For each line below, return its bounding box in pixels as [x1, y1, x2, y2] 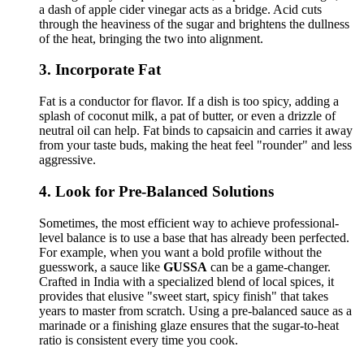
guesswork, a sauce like [39, 259, 163, 274]
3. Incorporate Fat [39, 61, 161, 79]
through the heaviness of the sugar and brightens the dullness [39, 16, 349, 31]
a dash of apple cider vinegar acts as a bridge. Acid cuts [39, 2, 322, 16]
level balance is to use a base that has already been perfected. [39, 230, 349, 245]
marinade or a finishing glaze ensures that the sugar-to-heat [39, 318, 339, 332]
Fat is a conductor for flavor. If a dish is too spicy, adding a [39, 94, 339, 109]
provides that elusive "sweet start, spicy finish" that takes [39, 288, 328, 303]
